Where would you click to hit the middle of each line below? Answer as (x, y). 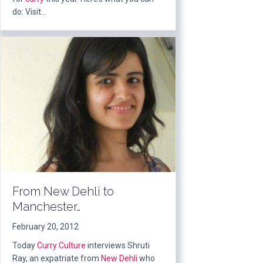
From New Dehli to (63, 191)
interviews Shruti (118, 245)
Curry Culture (61, 245)
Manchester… (46, 206)
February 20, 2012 (45, 226)
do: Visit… (29, 12)
